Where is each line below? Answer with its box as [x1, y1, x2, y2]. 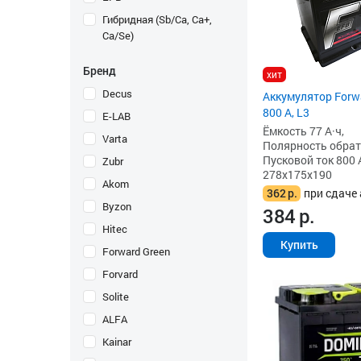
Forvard [102, 267, 138, 281]
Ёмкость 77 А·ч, [263, 123, 344, 139]
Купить [280, 237, 318, 252]
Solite [102, 289, 129, 304]
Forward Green [102, 244, 170, 259]
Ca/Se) [102, 28, 134, 43]
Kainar [102, 334, 131, 349]
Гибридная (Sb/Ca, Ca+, [102, 12, 212, 27]
